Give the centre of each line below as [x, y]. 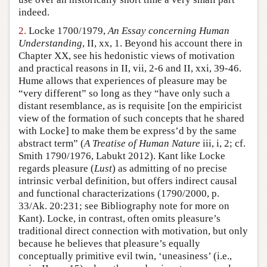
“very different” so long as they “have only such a [124, 94]
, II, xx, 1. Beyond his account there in [162, 44]
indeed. [34, 13]
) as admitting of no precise [170, 169]
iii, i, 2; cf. [223, 144]
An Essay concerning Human [169, 31]
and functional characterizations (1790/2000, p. [119, 194]
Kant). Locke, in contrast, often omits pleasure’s [119, 219]
